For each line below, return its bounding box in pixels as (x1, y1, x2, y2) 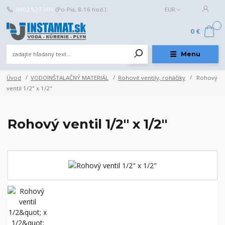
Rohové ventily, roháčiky (118, 73, 185, 81)
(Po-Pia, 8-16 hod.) (55, 5, 106, 13)
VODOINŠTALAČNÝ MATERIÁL (31, 73, 108, 81)
